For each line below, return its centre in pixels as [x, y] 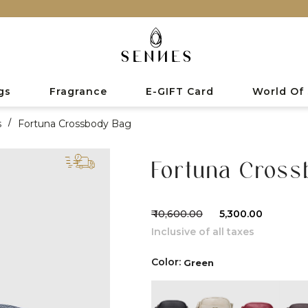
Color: [166, 262]
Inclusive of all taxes [202, 231]
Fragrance [78, 91]
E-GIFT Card [180, 91]
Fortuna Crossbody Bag [75, 123]
